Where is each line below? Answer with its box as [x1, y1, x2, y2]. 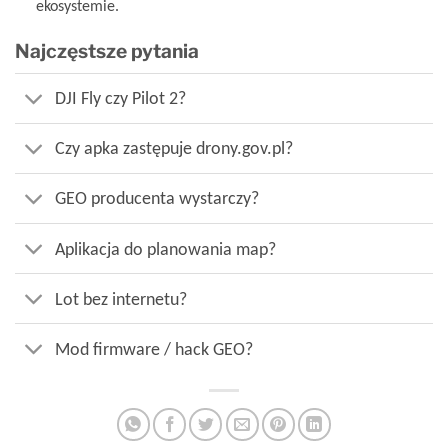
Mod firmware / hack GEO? [55, 337, 254, 360]
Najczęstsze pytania [15, 39, 199, 64]
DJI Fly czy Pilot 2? [55, 87, 187, 110]
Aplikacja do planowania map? [55, 237, 277, 260]
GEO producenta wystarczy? [55, 187, 260, 210]
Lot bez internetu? [55, 287, 188, 310]
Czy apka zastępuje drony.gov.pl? [55, 137, 294, 160]
